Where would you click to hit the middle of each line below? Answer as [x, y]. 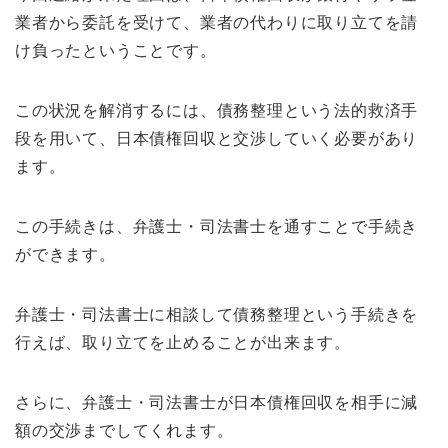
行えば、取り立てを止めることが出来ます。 [183, 342]
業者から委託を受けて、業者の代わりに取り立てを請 [217, 22]
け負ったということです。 [116, 50]
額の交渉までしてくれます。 [124, 430]
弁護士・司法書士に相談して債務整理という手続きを [217, 314]
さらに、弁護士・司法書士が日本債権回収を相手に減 [217, 402]
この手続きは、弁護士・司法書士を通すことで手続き [217, 226]
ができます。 [65, 254]
